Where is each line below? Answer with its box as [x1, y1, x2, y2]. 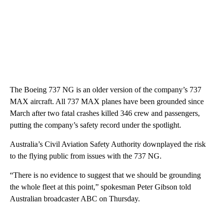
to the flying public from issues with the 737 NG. [10, 151, 162, 160]
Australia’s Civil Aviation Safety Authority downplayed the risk [10, 139, 206, 148]
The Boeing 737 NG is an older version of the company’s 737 [10, 85, 201, 94]
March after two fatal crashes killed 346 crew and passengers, [10, 109, 200, 117]
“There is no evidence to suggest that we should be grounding [10, 170, 201, 179]
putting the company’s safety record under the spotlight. [10, 120, 181, 129]
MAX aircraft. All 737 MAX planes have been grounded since [10, 97, 204, 106]
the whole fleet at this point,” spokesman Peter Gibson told [10, 182, 191, 191]
